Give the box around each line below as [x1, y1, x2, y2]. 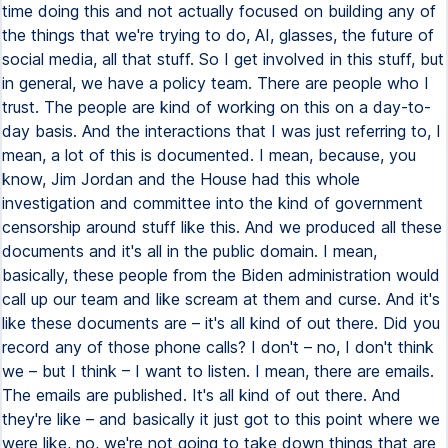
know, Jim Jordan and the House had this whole [2, 169, 360, 189]
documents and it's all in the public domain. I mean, [2, 241, 377, 261]
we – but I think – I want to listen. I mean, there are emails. [2, 361, 434, 381]
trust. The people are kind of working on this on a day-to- [2, 97, 431, 117]
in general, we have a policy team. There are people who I [2, 73, 429, 93]
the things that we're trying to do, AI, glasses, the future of [2, 25, 434, 45]
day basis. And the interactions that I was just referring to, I [2, 121, 441, 141]
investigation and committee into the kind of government [2, 193, 423, 213]
